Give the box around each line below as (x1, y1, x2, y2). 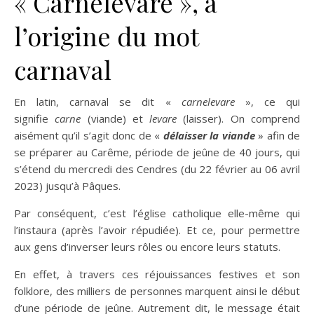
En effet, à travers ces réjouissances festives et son (14, 267, 300, 282)
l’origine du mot (14, 19, 198, 53)
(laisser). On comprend (177, 111, 301, 126)
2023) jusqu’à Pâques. (14, 179, 121, 193)
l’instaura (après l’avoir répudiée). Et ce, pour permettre (14, 223, 300, 238)
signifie (14, 111, 55, 126)
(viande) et (81, 111, 150, 126)
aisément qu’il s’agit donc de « (14, 128, 163, 143)
